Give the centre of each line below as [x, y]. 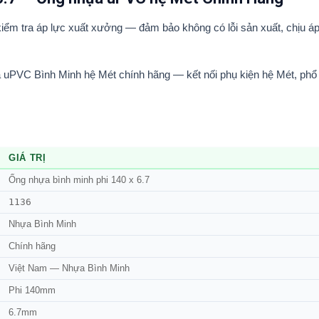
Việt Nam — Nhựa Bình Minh [69, 269]
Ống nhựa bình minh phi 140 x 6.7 [79, 181]
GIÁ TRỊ [27, 158]
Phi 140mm [32, 291]
